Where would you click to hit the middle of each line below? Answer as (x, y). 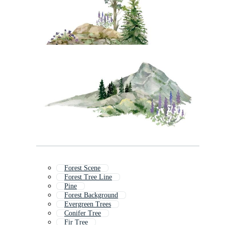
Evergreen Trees (88, 204)
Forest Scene (82, 168)
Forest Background (91, 195)
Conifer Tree (83, 213)
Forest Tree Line (88, 177)
